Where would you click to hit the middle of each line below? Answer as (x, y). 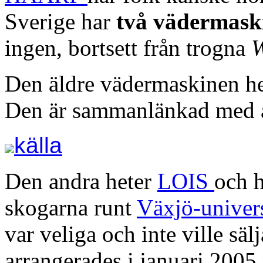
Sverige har (58, 21)
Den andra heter (81, 181)
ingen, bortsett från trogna (128, 48)
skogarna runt (71, 207)
